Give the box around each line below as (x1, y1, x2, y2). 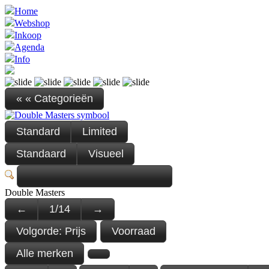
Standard (16, 125, 60, 138)
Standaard (16, 148, 66, 160)
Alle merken (16, 247, 73, 260)
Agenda (14, 42, 44, 52)
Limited (82, 125, 117, 138)
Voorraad (111, 225, 156, 238)
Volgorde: (16, 225, 62, 238)
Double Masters (5, 187, 65, 198)
